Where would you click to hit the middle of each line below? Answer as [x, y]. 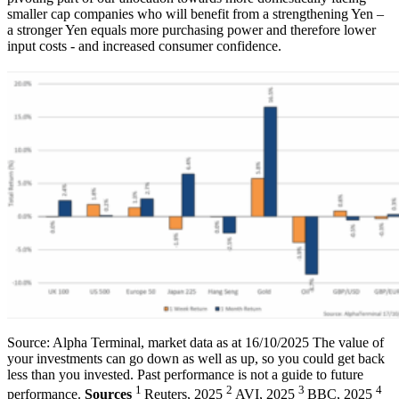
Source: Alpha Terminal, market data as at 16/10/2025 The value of [195, 343]
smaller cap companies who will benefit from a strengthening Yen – [195, 13]
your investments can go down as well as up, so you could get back [196, 359]
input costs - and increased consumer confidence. [144, 45]
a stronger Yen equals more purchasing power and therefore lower [191, 29]
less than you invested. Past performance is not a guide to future [185, 375]
